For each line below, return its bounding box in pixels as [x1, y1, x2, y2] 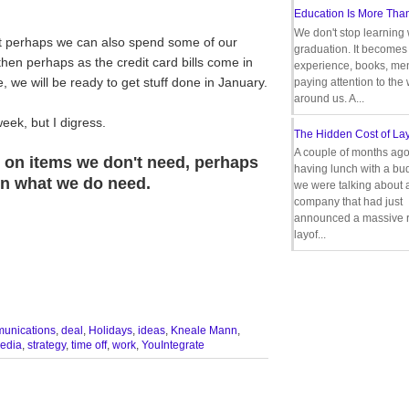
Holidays [89, 324, 132, 337]
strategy [27, 339, 66, 351]
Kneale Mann [171, 324, 237, 337]
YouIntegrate [142, 339, 204, 351]
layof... [294, 227, 326, 241]
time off [71, 339, 107, 351]
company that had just [294, 194, 403, 208]
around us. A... [294, 91, 364, 105]
